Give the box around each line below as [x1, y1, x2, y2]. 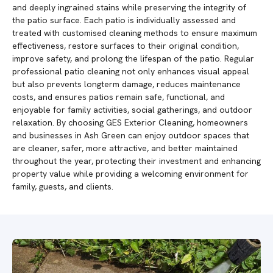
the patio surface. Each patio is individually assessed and [12, 15, 236, 26]
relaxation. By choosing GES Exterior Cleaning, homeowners [12, 117, 248, 129]
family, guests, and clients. [12, 181, 113, 193]
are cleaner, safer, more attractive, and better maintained [12, 143, 238, 154]
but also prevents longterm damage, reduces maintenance [12, 79, 241, 90]
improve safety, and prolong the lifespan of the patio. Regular [12, 53, 254, 65]
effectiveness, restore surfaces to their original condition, [12, 40, 239, 52]
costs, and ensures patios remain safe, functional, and [12, 91, 225, 103]
